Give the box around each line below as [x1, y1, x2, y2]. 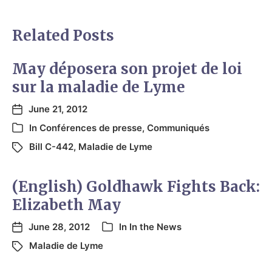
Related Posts [12, 25, 114, 45]
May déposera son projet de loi [12, 59, 242, 78]
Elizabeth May [12, 195, 121, 214]
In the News [129, 220, 182, 233]
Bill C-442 [29, 140, 73, 152]
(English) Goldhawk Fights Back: [12, 177, 260, 196]
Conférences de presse [39, 121, 142, 134]
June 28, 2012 [29, 220, 90, 233]
